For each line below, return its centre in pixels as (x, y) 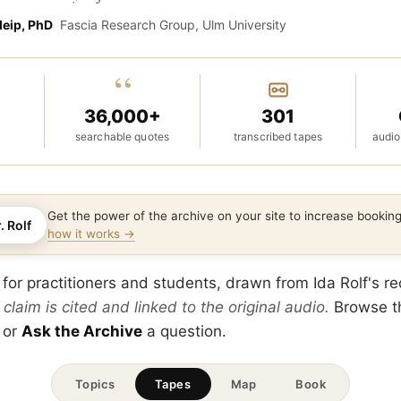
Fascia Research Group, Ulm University (173, 25)
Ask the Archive (82, 331)
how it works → (91, 234)
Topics (95, 384)
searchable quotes (122, 137)
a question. (184, 331)
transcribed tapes (278, 137)
